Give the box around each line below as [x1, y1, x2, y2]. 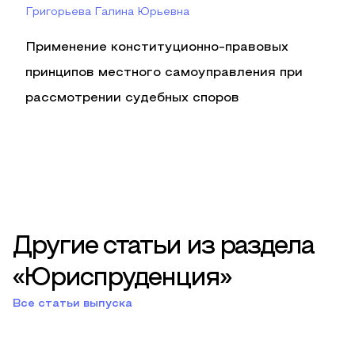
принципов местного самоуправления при [25, 67, 303, 78]
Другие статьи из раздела [13, 236, 314, 258]
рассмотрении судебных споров [25, 93, 239, 104]
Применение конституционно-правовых [25, 42, 288, 53]
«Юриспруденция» [13, 268, 231, 290]
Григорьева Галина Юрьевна [25, 7, 189, 17]
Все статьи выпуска [13, 299, 132, 309]
